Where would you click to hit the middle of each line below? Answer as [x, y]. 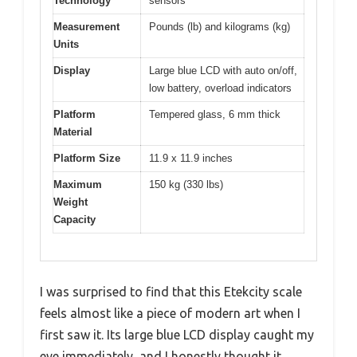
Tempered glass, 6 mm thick [215, 114]
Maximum [78, 184]
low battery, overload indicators [220, 88]
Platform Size [87, 158]
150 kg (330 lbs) [186, 184]
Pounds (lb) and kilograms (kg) [220, 26]
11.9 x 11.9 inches [191, 158]
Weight [71, 202]
